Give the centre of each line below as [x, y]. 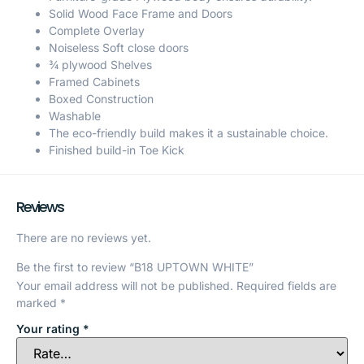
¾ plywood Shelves [100, 65]
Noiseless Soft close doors [119, 48]
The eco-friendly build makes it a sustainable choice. [188, 133]
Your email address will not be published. [125, 285]
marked [38, 302]
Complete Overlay [97, 31]
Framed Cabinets [94, 82]
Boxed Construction [101, 99]
